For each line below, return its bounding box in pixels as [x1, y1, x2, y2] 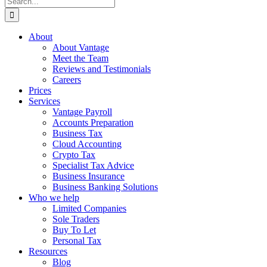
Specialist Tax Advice [52, 160, 134, 170]
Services [29, 96, 60, 106]
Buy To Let [52, 225, 96, 235]
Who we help [29, 193, 79, 203]
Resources [29, 246, 67, 256]
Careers [52, 74, 81, 85]
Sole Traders [52, 214, 100, 224]
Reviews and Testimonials [52, 64, 151, 74]
